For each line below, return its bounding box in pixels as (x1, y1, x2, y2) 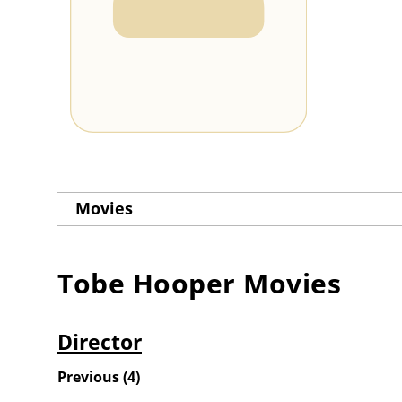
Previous (57, 367, 119, 388)
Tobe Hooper (57, 265, 236, 302)
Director (57, 328, 142, 357)
